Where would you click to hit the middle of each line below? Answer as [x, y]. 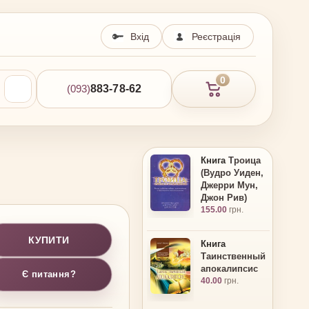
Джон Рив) [224, 197]
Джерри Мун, [229, 185]
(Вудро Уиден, [232, 172]
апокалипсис [229, 268]
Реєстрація [216, 37]
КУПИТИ [49, 240]
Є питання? [49, 275]
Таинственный [233, 256]
